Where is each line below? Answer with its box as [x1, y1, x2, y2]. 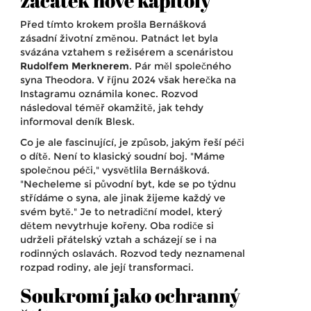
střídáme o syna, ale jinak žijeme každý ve [20, 192, 226, 205]
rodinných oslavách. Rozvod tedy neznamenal [20, 247, 245, 260]
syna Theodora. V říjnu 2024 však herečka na [20, 74, 236, 87]
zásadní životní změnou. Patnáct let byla [20, 32, 218, 45]
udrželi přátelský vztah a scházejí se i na [20, 233, 217, 246]
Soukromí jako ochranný [20, 282, 240, 309]
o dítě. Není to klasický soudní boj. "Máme [20, 150, 225, 163]
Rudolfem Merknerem [20, 60, 129, 73]
